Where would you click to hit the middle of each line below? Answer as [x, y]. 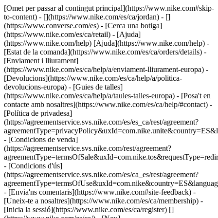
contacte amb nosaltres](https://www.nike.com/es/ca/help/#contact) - [108, 104]
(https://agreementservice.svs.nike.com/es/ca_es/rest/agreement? [101, 174]
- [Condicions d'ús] [33, 166]
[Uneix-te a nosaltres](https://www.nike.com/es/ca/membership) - [103, 201]
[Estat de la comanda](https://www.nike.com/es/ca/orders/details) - [105, 52]
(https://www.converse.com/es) [52, 26]
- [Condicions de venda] [41, 139]
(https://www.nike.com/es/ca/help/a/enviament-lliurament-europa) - [106, 69]
